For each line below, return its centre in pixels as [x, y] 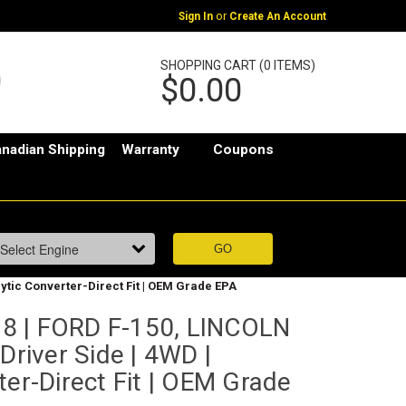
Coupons [244, 150]
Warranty [151, 150]
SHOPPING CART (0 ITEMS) [237, 65]
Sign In [195, 16]
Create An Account [277, 16]
